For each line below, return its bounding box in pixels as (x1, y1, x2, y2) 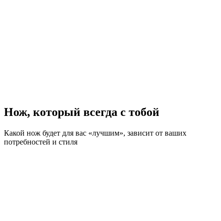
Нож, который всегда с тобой (4, 105, 159, 118)
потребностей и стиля (4, 137, 77, 146)
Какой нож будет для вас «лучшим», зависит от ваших (4, 128, 186, 137)
